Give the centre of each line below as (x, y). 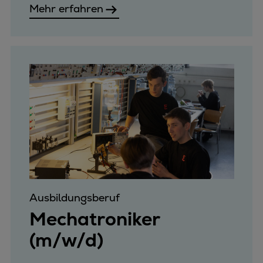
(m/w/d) (66, 240)
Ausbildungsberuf (74, 198)
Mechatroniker (94, 219)
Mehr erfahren (66, 9)
